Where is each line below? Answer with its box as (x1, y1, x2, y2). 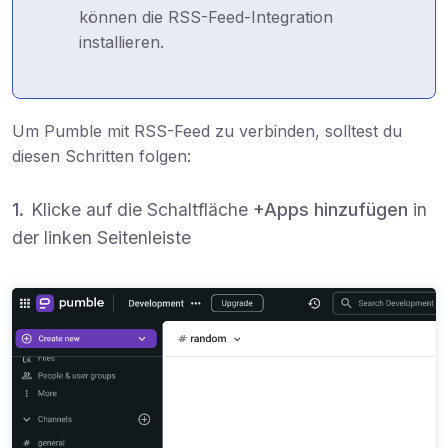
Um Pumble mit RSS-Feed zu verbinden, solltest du (12, 121, 402, 142)
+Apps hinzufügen (253, 199, 408, 221)
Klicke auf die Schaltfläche (31, 199, 253, 221)
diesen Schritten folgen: (12, 146, 191, 167)
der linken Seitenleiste (12, 227, 191, 249)
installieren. (79, 31, 164, 52)
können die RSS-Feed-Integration (79, 6, 333, 27)
